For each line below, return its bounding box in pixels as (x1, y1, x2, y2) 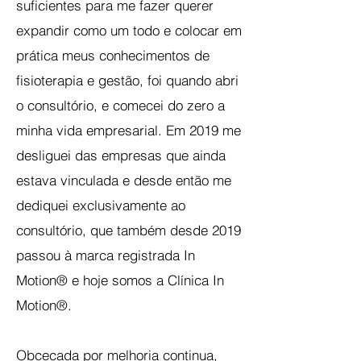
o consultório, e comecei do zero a (16, 97, 225, 114)
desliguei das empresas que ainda (16, 147, 226, 164)
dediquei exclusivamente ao (16, 197, 185, 214)
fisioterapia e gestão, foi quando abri (16, 72, 239, 89)
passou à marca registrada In (16, 247, 195, 263)
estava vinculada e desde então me (16, 172, 231, 189)
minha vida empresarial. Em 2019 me (16, 122, 241, 139)
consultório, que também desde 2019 (16, 222, 241, 239)
